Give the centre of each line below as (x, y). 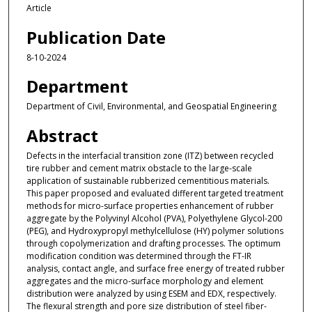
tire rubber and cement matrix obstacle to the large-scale (139, 168)
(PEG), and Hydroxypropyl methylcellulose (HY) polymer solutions (155, 231)
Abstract (62, 135)
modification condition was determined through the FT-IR (139, 256)
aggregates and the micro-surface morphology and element (145, 281)
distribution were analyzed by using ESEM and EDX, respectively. (151, 293)
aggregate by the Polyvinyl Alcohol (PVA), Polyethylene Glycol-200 (154, 218)
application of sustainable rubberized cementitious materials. (148, 180)
